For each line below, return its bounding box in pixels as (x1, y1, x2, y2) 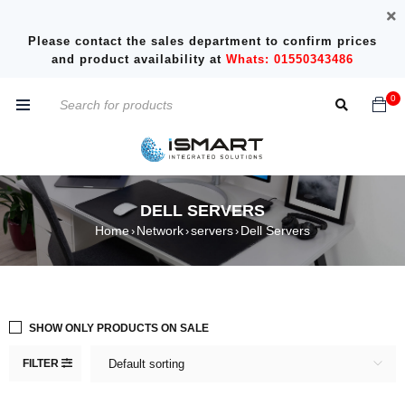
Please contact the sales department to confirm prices (28, 34, 377, 48)
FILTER (23, 356, 59, 370)
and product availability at (52, 52, 226, 66)
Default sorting (108, 356, 184, 371)
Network (137, 222, 184, 238)
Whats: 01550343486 (226, 52, 353, 66)
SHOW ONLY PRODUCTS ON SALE (29, 321, 209, 334)
